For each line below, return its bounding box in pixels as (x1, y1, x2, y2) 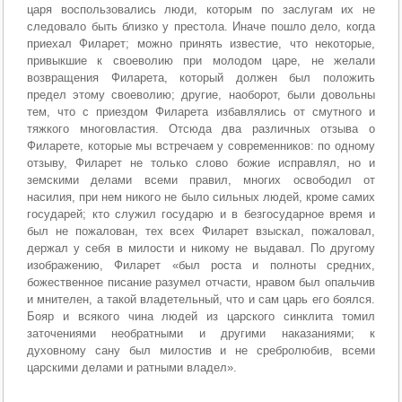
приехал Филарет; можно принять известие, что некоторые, (27, 36, 375, 50)
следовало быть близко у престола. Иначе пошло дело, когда (27, 19, 375, 33)
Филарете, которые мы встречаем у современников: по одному (27, 138, 375, 153)
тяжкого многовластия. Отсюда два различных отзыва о (27, 121, 375, 135)
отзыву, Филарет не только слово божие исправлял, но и (27, 155, 375, 170)
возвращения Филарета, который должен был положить (27, 70, 375, 84)
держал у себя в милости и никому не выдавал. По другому (27, 240, 375, 255)
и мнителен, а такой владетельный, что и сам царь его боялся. (27, 292, 375, 306)
